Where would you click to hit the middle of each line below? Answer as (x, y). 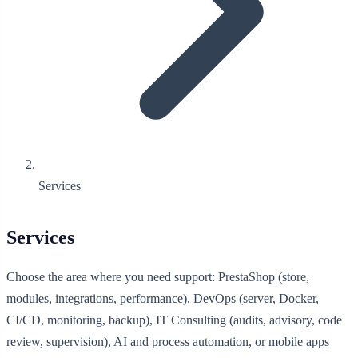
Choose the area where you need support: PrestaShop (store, (158, 276)
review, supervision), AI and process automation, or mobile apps (168, 341)
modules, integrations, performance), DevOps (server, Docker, (163, 298)
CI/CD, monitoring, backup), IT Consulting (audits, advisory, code (174, 320)
